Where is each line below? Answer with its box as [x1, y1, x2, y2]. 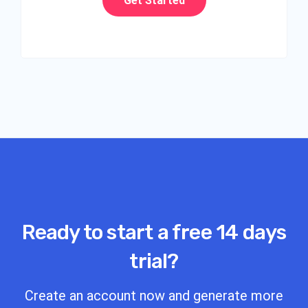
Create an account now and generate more [25, 287, 283, 305]
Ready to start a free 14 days [21, 220, 287, 245]
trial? [129, 249, 179, 274]
